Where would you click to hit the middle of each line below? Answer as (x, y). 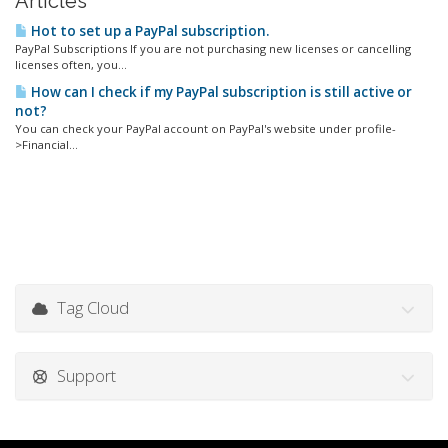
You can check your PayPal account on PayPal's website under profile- (205, 129)
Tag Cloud (88, 308)
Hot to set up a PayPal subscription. (148, 31)
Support (82, 376)
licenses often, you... (71, 65)
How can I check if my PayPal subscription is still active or (220, 92)
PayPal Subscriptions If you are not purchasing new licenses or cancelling (213, 49)
